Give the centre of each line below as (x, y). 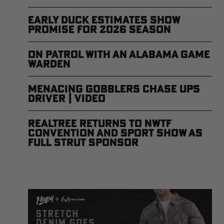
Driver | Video (67, 98)
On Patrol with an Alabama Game (119, 54)
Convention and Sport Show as (115, 132)
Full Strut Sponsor (83, 142)
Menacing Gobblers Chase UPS (114, 88)
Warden (49, 63)
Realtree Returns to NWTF (100, 123)
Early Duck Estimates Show (104, 19)
